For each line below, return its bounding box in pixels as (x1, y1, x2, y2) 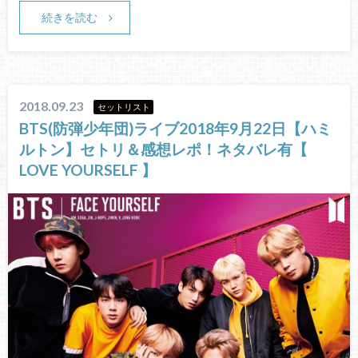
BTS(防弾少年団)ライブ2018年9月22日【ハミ (19, 118, 332, 137)
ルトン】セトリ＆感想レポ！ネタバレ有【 (19, 139, 308, 158)
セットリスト (97, 101, 150, 113)
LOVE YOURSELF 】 (19, 160, 157, 179)
